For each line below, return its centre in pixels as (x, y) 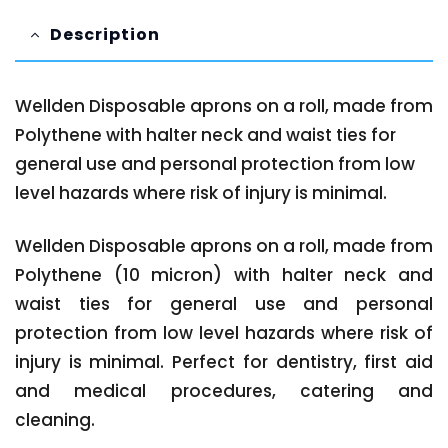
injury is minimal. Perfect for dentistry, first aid (224, 362)
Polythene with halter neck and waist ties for (205, 135)
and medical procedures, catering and (224, 391)
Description (105, 35)
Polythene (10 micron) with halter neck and (224, 275)
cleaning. (55, 420)
